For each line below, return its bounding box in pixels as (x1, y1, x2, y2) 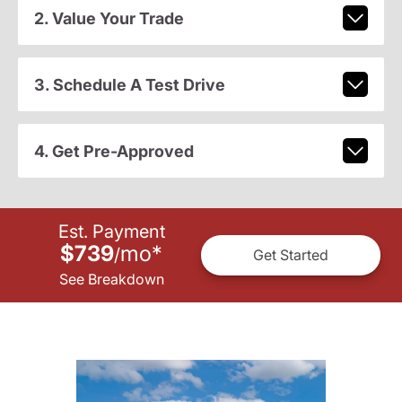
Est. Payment (57, 220, 165, 242)
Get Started (253, 246, 328, 265)
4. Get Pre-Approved (33, 141, 194, 161)
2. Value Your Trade (33, 8, 184, 28)
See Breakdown (58, 269, 164, 288)
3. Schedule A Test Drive (33, 74, 225, 94)
